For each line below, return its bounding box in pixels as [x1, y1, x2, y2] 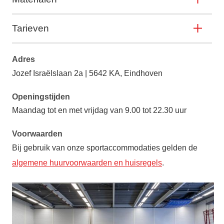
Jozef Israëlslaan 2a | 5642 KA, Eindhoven [12, 68, 162, 77]
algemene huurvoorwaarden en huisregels [12, 158, 162, 167]
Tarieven [12, 22, 49, 33]
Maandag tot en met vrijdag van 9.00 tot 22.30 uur [12, 106, 188, 115]
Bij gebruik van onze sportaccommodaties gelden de [12, 143, 197, 152]
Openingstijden [12, 92, 70, 101]
